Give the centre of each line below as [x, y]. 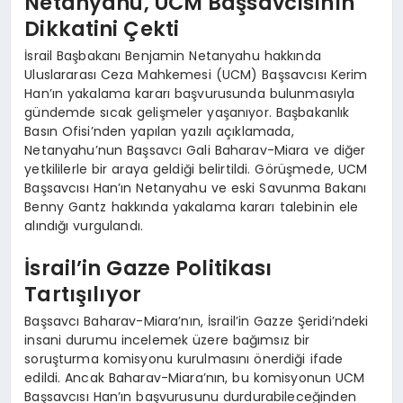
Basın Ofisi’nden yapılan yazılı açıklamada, [159, 131]
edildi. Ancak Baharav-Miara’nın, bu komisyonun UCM [195, 377]
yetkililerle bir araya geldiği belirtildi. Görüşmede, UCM [196, 169]
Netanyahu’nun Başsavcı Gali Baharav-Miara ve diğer [195, 150]
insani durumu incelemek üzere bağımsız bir [167, 340]
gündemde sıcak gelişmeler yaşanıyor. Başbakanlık [187, 112]
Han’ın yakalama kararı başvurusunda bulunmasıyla [190, 93]
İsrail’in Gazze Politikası [148, 269]
